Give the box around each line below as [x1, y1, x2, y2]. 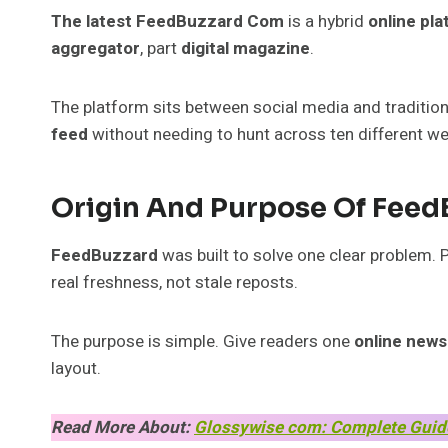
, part [140, 35, 181, 61]
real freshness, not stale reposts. [51, 269, 298, 295]
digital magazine [181, 35, 310, 61]
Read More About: [51, 414, 194, 440]
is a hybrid [284, 8, 368, 34]
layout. [51, 355, 101, 381]
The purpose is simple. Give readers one [51, 328, 354, 354]
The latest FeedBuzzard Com [51, 8, 284, 34]
